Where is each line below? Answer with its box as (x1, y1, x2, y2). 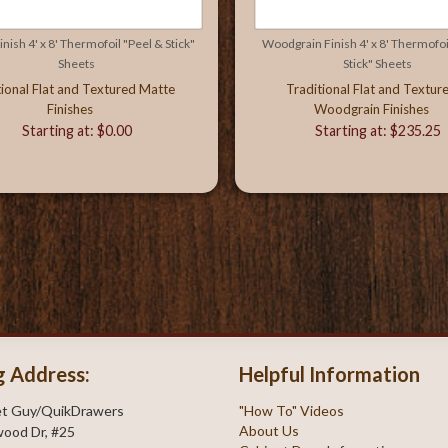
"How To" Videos (239, 402, 345, 419)
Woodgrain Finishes (313, 101, 429, 117)
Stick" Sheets (343, 56, 412, 71)
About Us (239, 422, 300, 439)
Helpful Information (239, 362, 421, 386)
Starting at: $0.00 (21, 122, 132, 139)
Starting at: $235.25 (314, 122, 441, 139)
